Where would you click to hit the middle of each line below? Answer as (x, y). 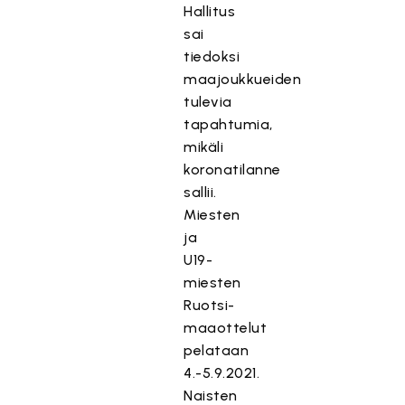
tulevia (208, 102)
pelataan (217, 350)
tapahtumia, (228, 124)
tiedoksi (212, 57)
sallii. (200, 192)
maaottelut (226, 328)
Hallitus (210, 11)
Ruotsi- (209, 305)
